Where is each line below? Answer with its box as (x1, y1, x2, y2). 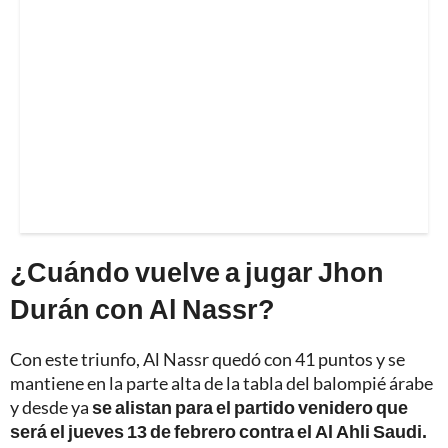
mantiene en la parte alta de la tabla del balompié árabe (10, 371, 433, 394)
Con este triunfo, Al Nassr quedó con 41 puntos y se (10, 347, 405, 370)
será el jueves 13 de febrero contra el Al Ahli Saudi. (10, 419, 427, 442)
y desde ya (10, 395, 92, 418)
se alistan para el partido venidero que (92, 395, 408, 418)
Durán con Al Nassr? (10, 291, 275, 325)
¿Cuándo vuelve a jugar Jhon (10, 254, 384, 288)
